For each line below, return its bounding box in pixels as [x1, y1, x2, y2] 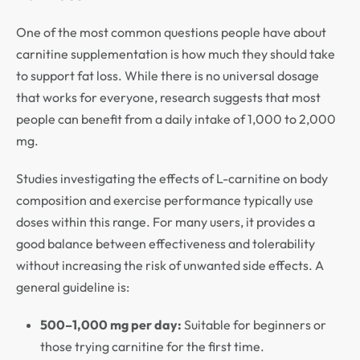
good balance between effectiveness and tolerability [16, 235, 315, 252]
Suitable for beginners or [182, 317, 326, 333]
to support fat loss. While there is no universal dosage [16, 67, 319, 84]
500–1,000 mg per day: [40, 317, 182, 333]
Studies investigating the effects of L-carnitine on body [16, 170, 328, 187]
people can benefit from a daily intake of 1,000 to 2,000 [16, 111, 336, 128]
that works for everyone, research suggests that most [16, 89, 321, 106]
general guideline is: [16, 279, 129, 296]
